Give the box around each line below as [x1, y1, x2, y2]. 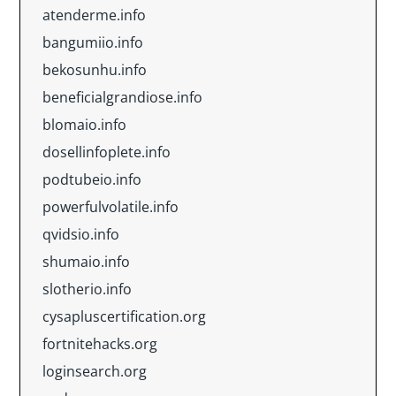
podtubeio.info [42, 170, 141, 189]
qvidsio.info [42, 225, 119, 244]
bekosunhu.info [42, 60, 147, 80]
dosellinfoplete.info [42, 142, 171, 162]
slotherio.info [42, 279, 132, 299]
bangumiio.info [42, 33, 143, 52]
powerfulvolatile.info [42, 197, 179, 217]
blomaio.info [42, 115, 126, 134]
